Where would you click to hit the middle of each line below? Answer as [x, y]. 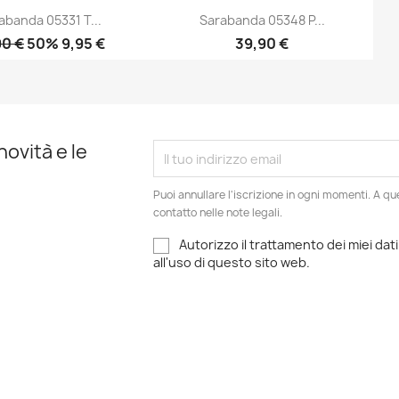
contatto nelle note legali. [218, 212]
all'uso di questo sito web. [232, 263]
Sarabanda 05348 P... [262, 20]
